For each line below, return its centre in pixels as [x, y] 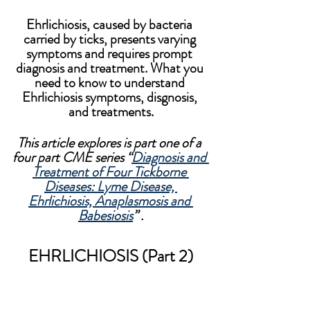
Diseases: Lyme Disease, [111, 186]
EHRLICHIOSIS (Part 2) [111, 256]
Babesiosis [106, 216]
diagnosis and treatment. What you [111, 68]
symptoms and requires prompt [111, 54]
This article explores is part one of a [111, 143]
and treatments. [111, 112]
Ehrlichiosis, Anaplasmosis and [111, 201]
